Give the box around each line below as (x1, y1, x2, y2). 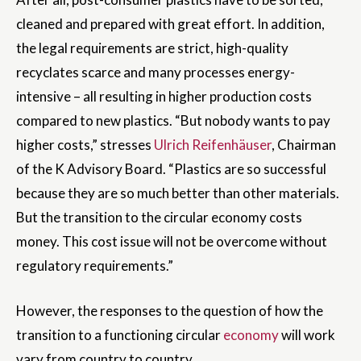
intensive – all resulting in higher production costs (16, 88, 312, 106)
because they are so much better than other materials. (16, 185, 339, 202)
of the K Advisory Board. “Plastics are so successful (16, 160, 326, 178)
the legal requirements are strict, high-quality (16, 39, 288, 57)
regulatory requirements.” (16, 257, 173, 275)
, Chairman (272, 136, 336, 154)
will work (279, 326, 335, 344)
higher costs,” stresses (16, 136, 154, 154)
